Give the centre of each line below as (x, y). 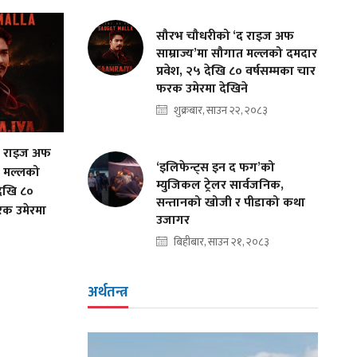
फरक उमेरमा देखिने (202, 89)
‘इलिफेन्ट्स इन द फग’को (216, 168)
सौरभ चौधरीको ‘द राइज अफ (226, 36)
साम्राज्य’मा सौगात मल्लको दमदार (237, 54)
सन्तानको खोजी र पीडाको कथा (231, 203)
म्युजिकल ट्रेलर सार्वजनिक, (220, 185)
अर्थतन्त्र (108, 292)
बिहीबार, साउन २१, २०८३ (222, 242)
